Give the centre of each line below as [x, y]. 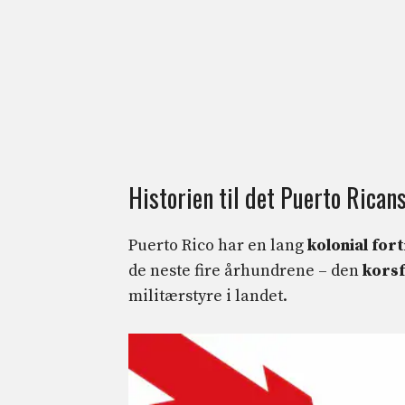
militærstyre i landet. [208, 296]
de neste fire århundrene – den [245, 270]
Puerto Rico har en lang [218, 245]
